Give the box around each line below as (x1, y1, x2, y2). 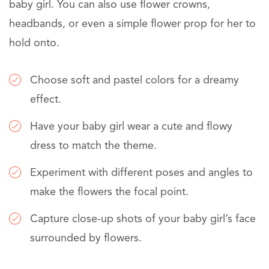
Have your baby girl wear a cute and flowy (30, 121, 232, 133)
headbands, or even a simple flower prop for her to (9, 19, 256, 30)
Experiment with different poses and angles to (30, 168, 253, 179)
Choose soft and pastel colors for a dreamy (30, 75, 239, 86)
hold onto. (9, 38, 59, 49)
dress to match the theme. (30, 141, 157, 152)
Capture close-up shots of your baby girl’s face (30, 214, 256, 225)
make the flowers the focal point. (30, 187, 189, 198)
